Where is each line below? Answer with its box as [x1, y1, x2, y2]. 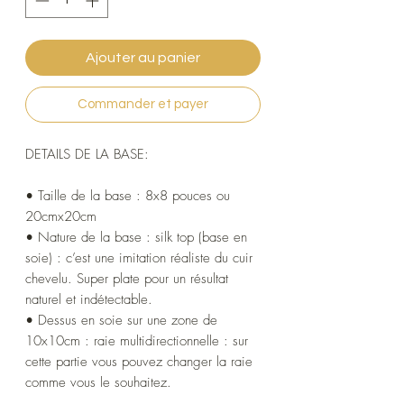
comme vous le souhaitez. [25, 372, 171, 391]
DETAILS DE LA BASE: [25, 144, 149, 163]
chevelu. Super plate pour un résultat [25, 269, 228, 288]
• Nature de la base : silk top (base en [25, 227, 247, 246]
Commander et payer [78, 96, 208, 111]
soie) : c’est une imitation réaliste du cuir [25, 248, 252, 267]
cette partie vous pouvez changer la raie [25, 352, 252, 371]
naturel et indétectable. [25, 289, 152, 308]
